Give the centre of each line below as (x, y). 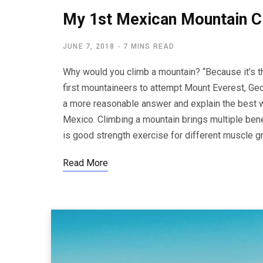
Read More (85, 163)
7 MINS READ (149, 46)
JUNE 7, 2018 (89, 46)
